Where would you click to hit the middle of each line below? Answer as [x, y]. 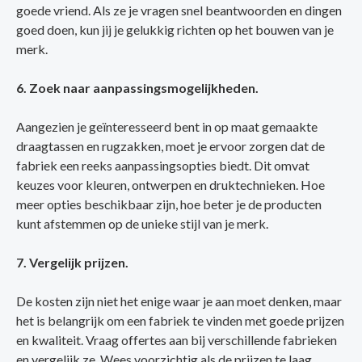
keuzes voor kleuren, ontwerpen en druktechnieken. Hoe [170, 185]
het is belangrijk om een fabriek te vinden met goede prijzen [180, 321]
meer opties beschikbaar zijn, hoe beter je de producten [169, 204]
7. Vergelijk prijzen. [72, 263]
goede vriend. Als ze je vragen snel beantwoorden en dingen [179, 11]
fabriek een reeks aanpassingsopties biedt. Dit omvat [163, 166]
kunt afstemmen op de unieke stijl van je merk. [142, 224]
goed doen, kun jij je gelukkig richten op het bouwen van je [175, 30]
